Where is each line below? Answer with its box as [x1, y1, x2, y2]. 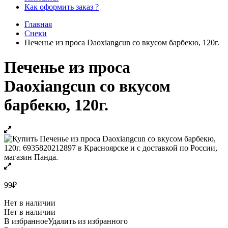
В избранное [4, 217, 48, 226]
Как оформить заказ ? [24, 2, 99, 11]
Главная [24, 19, 52, 28]
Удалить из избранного [48, 217, 128, 226]
